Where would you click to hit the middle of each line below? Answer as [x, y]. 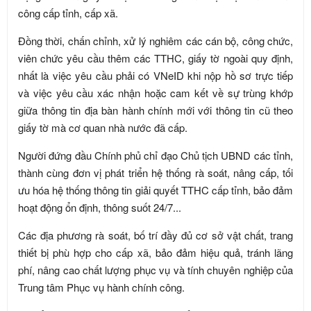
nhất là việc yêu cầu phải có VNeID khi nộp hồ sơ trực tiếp [155, 75]
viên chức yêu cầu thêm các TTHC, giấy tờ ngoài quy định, [155, 58]
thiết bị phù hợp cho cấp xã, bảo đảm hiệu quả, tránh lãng [155, 252]
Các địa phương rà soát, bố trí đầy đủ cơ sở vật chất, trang [155, 235]
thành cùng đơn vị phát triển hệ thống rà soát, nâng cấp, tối [155, 172]
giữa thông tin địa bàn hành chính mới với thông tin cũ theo [155, 110]
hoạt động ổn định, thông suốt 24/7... [100, 207]
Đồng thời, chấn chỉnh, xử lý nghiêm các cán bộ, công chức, [155, 40]
